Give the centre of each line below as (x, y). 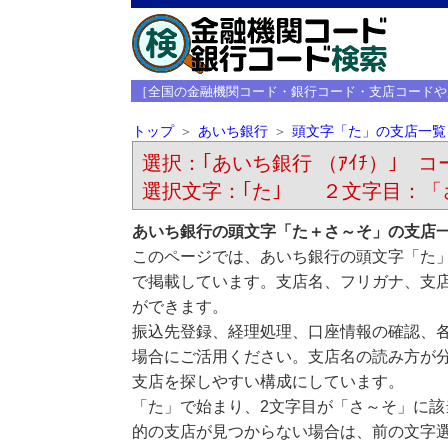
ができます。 (179, 306)
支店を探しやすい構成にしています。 (267, 381)
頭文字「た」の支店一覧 (368, 131)
